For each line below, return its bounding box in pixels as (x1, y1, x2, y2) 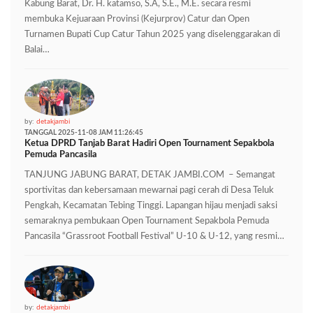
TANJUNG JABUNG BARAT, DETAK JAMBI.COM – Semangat (24, 170, 275, 180)
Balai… (24, 45, 50, 54)
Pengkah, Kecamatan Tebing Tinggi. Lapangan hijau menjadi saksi (24, 201, 277, 210)
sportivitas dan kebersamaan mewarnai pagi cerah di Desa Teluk (24, 185, 274, 195)
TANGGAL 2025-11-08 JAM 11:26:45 (24, 129, 143, 136)
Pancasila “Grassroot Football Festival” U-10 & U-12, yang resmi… (24, 231, 284, 241)
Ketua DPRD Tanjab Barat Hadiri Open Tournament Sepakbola (24, 138, 275, 148)
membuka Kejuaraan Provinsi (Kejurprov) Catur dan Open (24, 14, 249, 24)
